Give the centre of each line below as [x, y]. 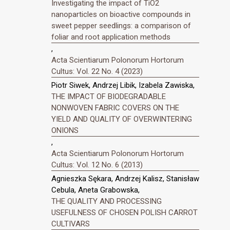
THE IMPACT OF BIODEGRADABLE [109, 97]
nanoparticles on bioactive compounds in [121, 15]
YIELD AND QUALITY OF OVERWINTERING [122, 119]
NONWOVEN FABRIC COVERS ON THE [115, 108]
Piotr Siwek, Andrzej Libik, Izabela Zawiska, [123, 85]
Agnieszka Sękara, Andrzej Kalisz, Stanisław [125, 178]
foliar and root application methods [111, 37]
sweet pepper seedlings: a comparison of [121, 26]
